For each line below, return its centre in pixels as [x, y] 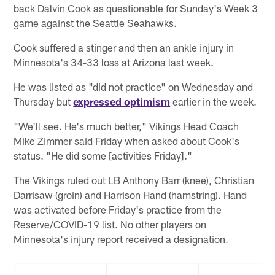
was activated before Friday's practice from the [118, 210]
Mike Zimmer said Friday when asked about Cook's [127, 141]
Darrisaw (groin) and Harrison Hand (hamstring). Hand [130, 195]
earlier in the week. [214, 102]
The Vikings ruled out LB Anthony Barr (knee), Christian [134, 180]
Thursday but [44, 102]
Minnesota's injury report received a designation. [121, 239]
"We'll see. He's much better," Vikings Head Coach [126, 126]
